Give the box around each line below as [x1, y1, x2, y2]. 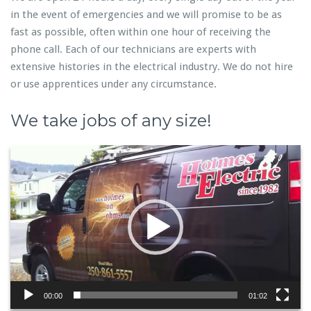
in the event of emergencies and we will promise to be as [10, 8, 282, 22]
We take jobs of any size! [10, 110, 212, 131]
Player [10, 167, 28, 175]
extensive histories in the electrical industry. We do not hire [10, 60, 293, 74]
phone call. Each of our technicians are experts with [10, 43, 256, 56]
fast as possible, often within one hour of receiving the [10, 26, 271, 39]
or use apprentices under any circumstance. [10, 78, 217, 91]
